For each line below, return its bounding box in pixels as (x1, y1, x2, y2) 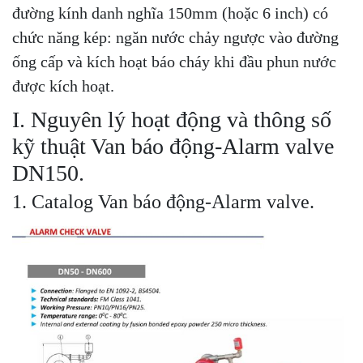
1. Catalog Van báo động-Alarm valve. (12, 190, 314, 212)
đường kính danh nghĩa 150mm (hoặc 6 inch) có (12, 3, 328, 22)
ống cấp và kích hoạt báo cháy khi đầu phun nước (12, 52, 336, 70)
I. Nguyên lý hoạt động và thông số (12, 106, 331, 132)
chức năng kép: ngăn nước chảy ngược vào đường (12, 28, 339, 46)
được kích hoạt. (12, 76, 114, 95)
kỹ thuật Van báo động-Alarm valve (12, 133, 334, 159)
